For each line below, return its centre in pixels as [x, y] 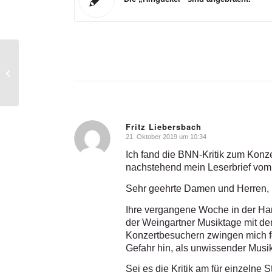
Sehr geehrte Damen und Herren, [197, 188]
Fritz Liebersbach [164, 126]
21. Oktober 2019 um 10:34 [166, 136]
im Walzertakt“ [47, 79]
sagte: [141, 141]
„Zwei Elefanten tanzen [62, 66]
